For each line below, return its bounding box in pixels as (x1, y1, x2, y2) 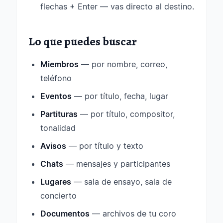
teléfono (40, 73, 72, 83)
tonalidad (40, 123, 76, 133)
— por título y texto (66, 141, 143, 151)
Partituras (40, 109, 78, 119)
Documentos (40, 209, 90, 219)
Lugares (40, 177, 71, 187)
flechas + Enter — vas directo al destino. (40, 1, 194, 11)
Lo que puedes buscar (28, 33, 137, 49)
